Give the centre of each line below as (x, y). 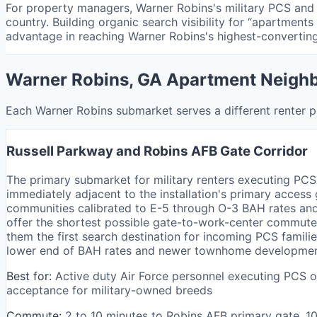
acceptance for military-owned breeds (109, 290)
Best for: (29, 276)
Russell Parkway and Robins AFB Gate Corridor (157, 151)
